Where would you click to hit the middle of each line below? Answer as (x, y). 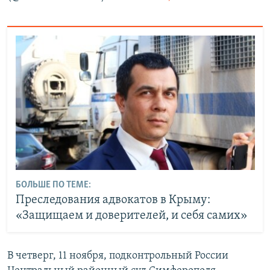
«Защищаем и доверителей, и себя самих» (131, 216)
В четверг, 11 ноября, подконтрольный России (118, 256)
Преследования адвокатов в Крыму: (113, 200)
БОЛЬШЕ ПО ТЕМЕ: (53, 185)
